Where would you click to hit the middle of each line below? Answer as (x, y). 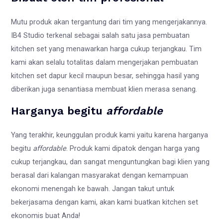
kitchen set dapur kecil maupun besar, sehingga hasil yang (105, 76)
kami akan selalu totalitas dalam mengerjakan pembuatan (105, 62)
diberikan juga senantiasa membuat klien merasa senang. (105, 89)
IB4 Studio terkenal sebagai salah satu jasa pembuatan (101, 36)
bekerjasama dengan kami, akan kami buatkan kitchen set (105, 202)
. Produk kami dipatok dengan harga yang (133, 148)
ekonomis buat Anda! (46, 215)
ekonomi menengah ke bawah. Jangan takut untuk (93, 188)
